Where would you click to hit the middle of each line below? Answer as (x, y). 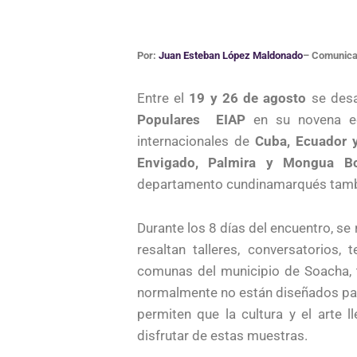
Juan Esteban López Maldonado (231, 55)
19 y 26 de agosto (245, 98)
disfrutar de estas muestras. (222, 335)
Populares (169, 120)
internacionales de (196, 141)
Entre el (161, 98)
